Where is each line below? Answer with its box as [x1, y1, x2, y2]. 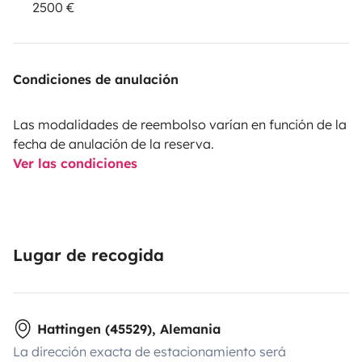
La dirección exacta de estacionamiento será [13, 343, 286, 360]
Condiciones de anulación [13, 70, 179, 87]
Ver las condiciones [13, 154, 137, 171]
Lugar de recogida [13, 244, 164, 265]
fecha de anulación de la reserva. [13, 135, 214, 152]
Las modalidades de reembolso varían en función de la [13, 116, 347, 133]
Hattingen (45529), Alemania [37, 320, 221, 337]
